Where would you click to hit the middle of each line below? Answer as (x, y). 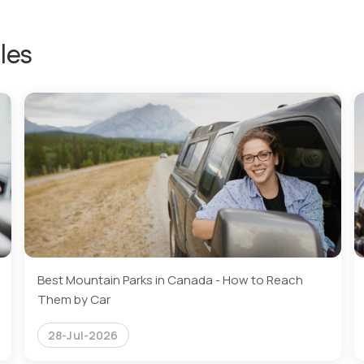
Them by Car (74, 300)
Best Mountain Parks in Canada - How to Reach (170, 280)
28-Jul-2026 (83, 336)
